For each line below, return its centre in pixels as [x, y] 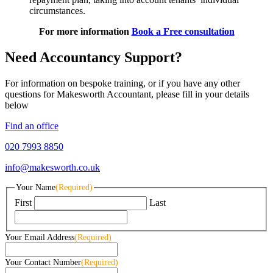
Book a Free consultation [183, 32]
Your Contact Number [43, 262]
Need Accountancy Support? [94, 58]
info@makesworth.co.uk [52, 167]
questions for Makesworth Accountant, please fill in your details [127, 94]
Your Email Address [40, 237]
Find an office [32, 126]
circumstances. [57, 11]
